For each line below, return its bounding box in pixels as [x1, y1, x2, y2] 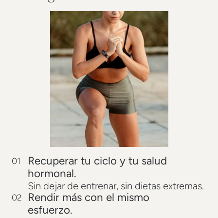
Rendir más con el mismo [27, 190, 149, 204]
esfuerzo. [27, 203, 73, 217]
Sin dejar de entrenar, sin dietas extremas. [27, 180, 204, 192]
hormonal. [27, 167, 76, 181]
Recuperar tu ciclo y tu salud [27, 154, 167, 168]
